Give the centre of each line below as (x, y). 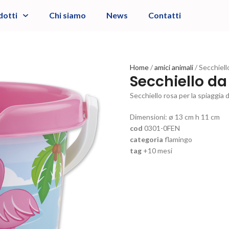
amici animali (175, 67)
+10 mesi (158, 150)
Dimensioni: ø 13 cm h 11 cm (175, 117)
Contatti (164, 15)
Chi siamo (67, 15)
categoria (146, 139)
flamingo (178, 139)
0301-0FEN (162, 128)
